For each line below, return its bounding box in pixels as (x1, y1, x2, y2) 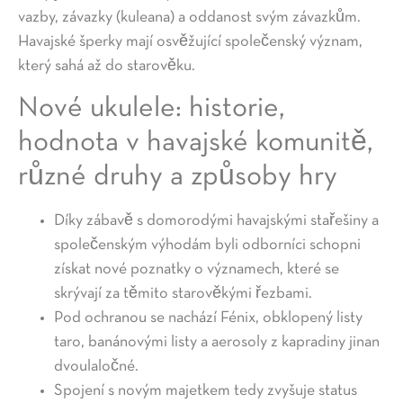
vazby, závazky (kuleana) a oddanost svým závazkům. (18, 10, 361, 26)
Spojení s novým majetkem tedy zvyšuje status (54, 382, 357, 399)
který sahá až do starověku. (18, 58, 195, 75)
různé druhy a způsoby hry (18, 164, 337, 190)
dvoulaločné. (54, 358, 139, 374)
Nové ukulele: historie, (18, 95, 284, 121)
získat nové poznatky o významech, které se (54, 261, 339, 277)
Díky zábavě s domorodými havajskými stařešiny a (54, 212, 379, 228)
